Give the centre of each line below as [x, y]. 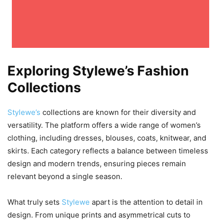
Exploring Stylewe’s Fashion [98, 71]
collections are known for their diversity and [119, 112]
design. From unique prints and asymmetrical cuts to [99, 215]
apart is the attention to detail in [147, 202]
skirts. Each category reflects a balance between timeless [108, 151]
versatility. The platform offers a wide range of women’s [104, 125]
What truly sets [35, 202]
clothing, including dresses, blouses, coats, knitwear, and [107, 138]
